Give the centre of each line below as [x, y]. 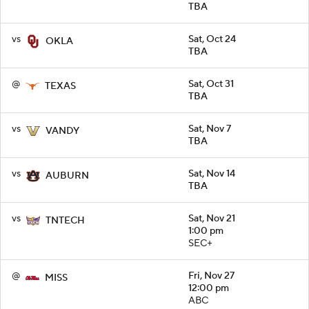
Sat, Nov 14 [212, 174]
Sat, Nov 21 [212, 219]
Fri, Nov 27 [211, 276]
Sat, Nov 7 [210, 129]
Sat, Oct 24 [212, 40]
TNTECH [65, 221]
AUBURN [67, 176]
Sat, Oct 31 [211, 84]
